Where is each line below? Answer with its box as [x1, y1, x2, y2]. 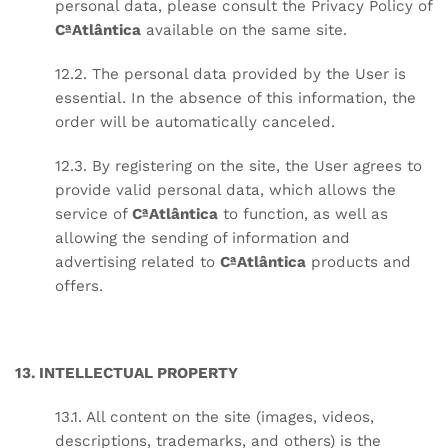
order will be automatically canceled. [55, 112, 335, 131]
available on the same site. [141, 21, 347, 40]
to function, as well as [218, 204, 388, 223]
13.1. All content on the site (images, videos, [55, 407, 374, 426]
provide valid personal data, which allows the [55, 180, 396, 199]
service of [55, 204, 132, 223]
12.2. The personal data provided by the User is [55, 64, 406, 83]
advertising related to [55, 252, 220, 271]
